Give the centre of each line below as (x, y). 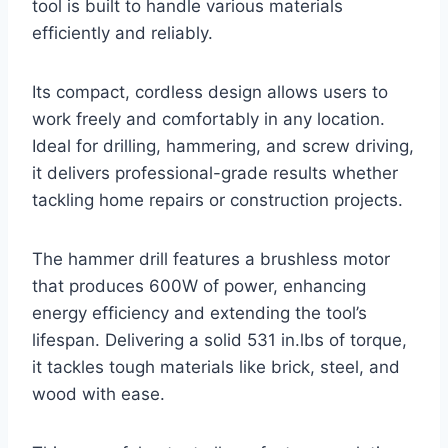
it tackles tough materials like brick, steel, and (216, 367)
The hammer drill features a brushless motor (211, 259)
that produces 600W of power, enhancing (199, 286)
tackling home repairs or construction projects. (217, 200)
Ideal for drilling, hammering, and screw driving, (223, 146)
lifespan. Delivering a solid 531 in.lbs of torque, (219, 340)
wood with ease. (98, 394)
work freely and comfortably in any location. (208, 119)
